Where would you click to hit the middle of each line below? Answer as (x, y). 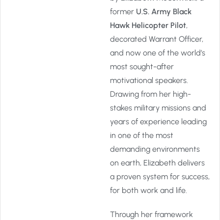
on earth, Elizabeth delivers (157, 163)
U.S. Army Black (164, 12)
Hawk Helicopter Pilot (148, 25)
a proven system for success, (160, 177)
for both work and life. (149, 190)
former (123, 12)
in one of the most (142, 135)
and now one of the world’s (158, 53)
